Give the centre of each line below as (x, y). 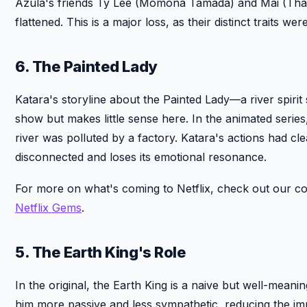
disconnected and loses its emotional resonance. (141, 157)
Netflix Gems (48, 207)
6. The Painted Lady (86, 66)
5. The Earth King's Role (101, 252)
